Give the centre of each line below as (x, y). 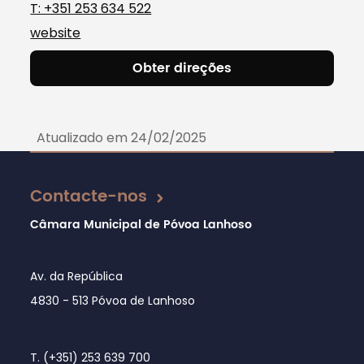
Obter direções (182, 68)
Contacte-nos (89, 197)
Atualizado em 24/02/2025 (122, 137)
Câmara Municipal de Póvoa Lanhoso (141, 224)
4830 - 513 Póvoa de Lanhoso (113, 300)
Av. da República (77, 276)
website (56, 32)
